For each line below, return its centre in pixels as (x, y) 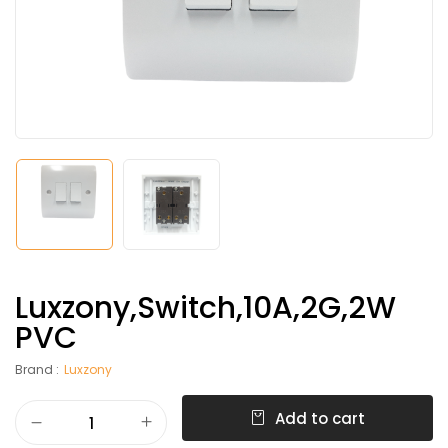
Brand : (37, 370)
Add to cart (320, 419)
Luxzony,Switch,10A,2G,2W (205, 308)
